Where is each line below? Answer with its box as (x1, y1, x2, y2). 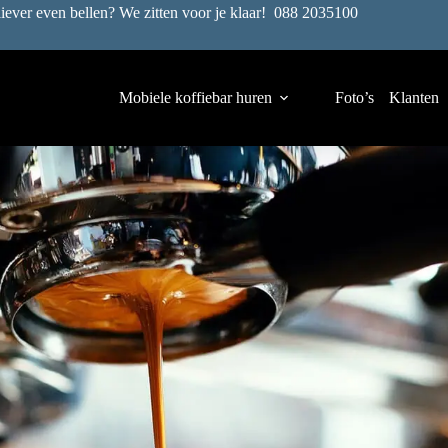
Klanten (388, 89, 439, 106)
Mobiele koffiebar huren (118, 89, 272, 106)
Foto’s (334, 89, 374, 106)
